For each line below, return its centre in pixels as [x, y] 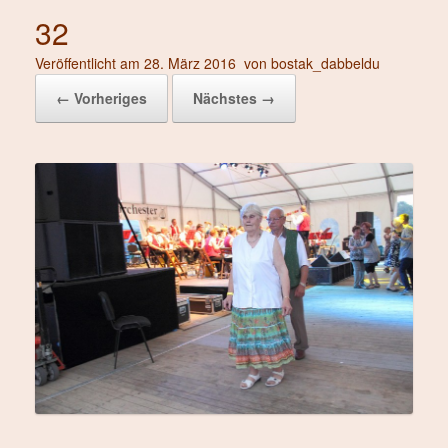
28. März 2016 [190, 62]
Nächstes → [234, 97]
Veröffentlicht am [93, 62]
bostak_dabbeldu [325, 62]
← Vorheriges [101, 97]
